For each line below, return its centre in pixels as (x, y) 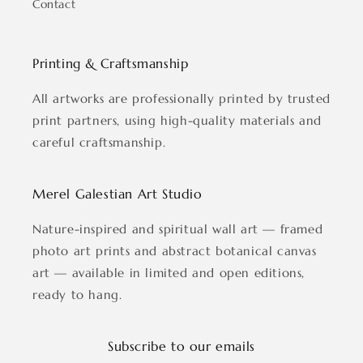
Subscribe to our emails (181, 346)
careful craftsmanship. (99, 142)
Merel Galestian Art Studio (117, 193)
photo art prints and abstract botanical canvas (175, 250)
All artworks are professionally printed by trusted (182, 98)
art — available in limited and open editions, (169, 272)
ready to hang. (77, 294)
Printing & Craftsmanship (111, 63)
